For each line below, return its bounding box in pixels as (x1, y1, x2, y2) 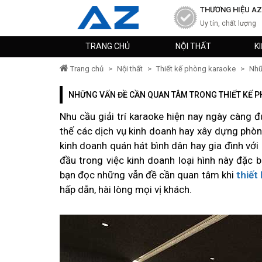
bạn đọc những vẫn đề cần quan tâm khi (60, 169, 237, 181)
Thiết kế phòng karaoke (156, 64, 236, 73)
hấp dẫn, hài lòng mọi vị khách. (60, 184, 192, 195)
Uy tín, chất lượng (200, 19, 256, 27)
